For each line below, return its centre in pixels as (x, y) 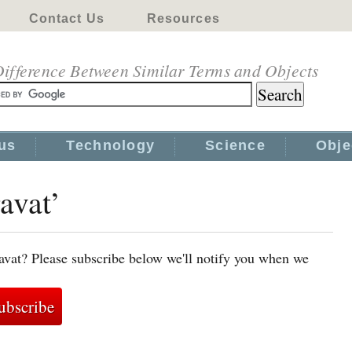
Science (235, 145)
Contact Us (66, 18)
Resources (183, 18)
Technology (111, 145)
